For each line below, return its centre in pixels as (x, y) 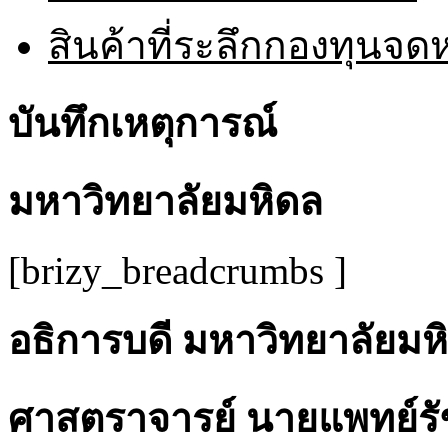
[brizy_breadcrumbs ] (177, 270)
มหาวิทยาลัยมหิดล (165, 201)
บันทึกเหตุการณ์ (142, 123)
